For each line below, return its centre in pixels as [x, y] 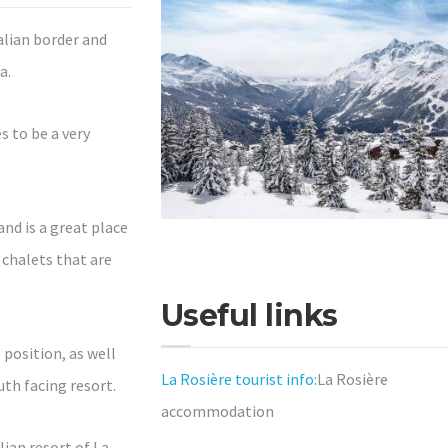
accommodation [217, 411]
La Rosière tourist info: [238, 379]
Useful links [249, 316]
